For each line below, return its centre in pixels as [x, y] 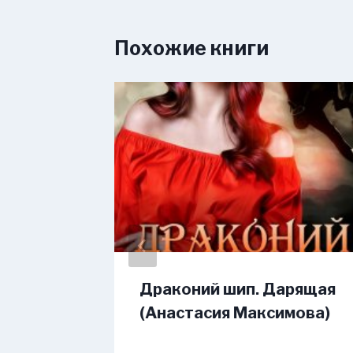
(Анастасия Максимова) [235, 313]
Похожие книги [191, 48]
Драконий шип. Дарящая [238, 290]
